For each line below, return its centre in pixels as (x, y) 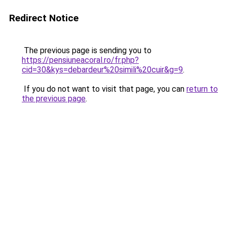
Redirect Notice (44, 18)
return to (202, 89)
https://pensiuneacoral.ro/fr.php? (80, 60)
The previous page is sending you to (87, 50)
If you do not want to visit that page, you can (104, 89)
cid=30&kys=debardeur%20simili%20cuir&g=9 (102, 70)
